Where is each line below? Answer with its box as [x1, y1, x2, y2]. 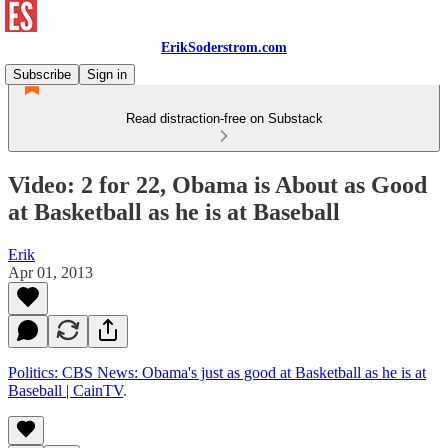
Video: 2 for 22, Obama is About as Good [8, 171, 427, 198]
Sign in [87, 67, 127, 82]
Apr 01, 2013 [8, 263, 93, 281]
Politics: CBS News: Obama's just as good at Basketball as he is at [8, 363, 426, 381]
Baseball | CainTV [8, 381, 123, 399]
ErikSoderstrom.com [161, 40, 287, 55]
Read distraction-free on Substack [125, 111, 323, 126]
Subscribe [13, 67, 71, 82]
